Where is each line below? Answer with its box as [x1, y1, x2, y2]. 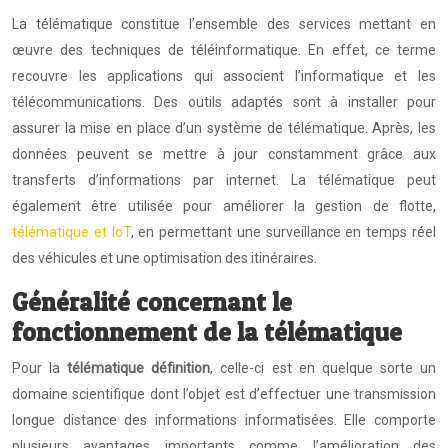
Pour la [12, 360, 68, 376]
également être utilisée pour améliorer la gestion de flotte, [12, 198, 436, 214]
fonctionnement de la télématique [12, 317, 402, 347]
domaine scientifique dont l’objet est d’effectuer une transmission [12, 386, 436, 402]
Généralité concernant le [12, 287, 292, 317]
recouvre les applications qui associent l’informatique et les [12, 68, 436, 84]
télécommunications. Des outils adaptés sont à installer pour [12, 94, 436, 110]
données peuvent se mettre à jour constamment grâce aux [12, 146, 436, 162]
